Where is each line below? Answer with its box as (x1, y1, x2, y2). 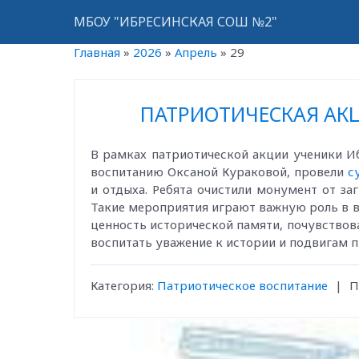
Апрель (175, 44, 217, 60)
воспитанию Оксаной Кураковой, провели (91, 163, 348, 179)
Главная (74, 44, 120, 60)
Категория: (91, 277, 154, 293)
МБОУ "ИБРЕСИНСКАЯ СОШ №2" (74, 13, 277, 30)
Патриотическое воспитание (157, 277, 328, 293)
